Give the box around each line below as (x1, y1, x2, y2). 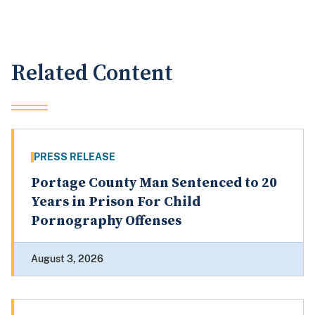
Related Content (11, 60, 173, 88)
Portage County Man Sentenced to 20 (31, 174, 277, 193)
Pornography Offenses (31, 212, 181, 231)
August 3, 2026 (31, 253, 103, 265)
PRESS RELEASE (34, 151, 115, 163)
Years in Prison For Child (31, 193, 200, 212)
